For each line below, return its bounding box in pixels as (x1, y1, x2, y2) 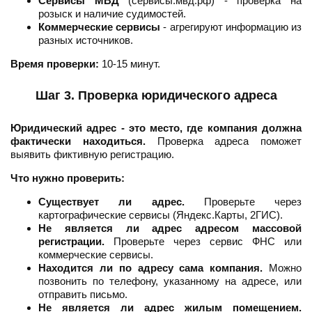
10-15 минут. (99, 58, 160, 70)
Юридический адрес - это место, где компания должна (10, 122, 302, 134)
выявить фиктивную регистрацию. (10, 148, 174, 161)
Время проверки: (10, 58, 99, 70)
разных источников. (38, 34, 133, 47)
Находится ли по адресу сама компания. (38, 262, 263, 274)
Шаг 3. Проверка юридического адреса (35, 88, 277, 103)
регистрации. (38, 235, 104, 248)
